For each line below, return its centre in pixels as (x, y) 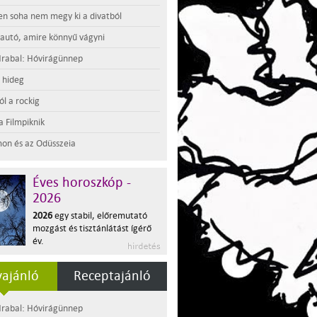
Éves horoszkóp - (82, 183)
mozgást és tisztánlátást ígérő (92, 228)
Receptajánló (112, 276)
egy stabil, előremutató (100, 215)
